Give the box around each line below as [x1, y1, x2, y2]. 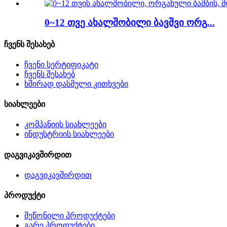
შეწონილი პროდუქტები [24, 211, 115, 220]
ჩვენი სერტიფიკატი [24, 60, 98, 69]
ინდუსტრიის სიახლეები [24, 130, 114, 139]
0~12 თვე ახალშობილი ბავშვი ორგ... [45, 17, 215, 28]
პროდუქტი [4, 191, 45, 200]
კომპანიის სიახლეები [24, 120, 106, 129]
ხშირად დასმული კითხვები [24, 79, 128, 88]
